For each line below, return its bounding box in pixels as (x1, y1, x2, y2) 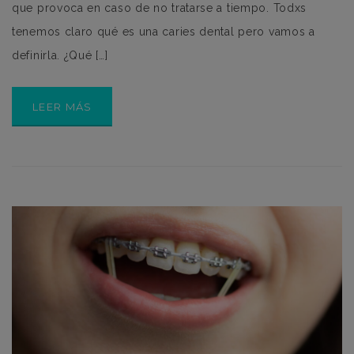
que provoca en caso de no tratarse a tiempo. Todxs (12, 2, 307, 15)
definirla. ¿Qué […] (12, 49, 108, 62)
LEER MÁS (32, 100, 92, 114)
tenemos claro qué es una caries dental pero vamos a (12, 25, 315, 39)
